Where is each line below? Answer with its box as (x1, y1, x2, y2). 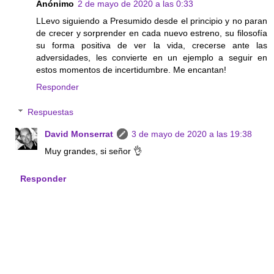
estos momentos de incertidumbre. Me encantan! (36, 64, 226, 75)
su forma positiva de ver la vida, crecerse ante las (36, 40, 267, 50)
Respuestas (28, 107, 74, 117)
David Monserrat (45, 129, 114, 139)
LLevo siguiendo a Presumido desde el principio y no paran (36, 15, 267, 26)
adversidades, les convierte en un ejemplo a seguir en (36, 52, 267, 62)
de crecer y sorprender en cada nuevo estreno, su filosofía (36, 28, 267, 38)
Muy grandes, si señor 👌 (45, 146, 143, 157)
